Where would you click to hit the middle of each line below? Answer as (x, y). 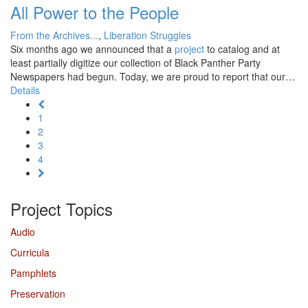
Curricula (30, 252)
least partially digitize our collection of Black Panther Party (135, 62)
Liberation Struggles (147, 35)
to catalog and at (242, 48)
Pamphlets (33, 273)
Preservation (38, 293)
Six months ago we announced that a (92, 48)
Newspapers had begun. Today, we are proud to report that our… (153, 76)
